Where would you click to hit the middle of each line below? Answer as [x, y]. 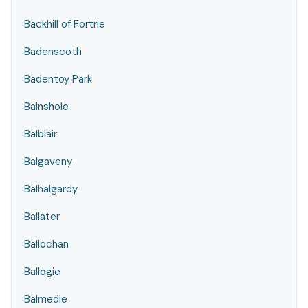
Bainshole [46, 107]
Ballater [42, 217]
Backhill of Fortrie [65, 24]
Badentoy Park [58, 79]
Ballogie [42, 272]
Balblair [41, 134]
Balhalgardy [51, 189]
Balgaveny [48, 162]
